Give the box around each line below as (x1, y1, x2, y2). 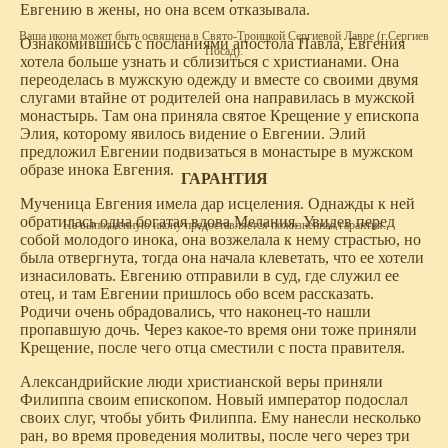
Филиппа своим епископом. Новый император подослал (20, 391, 408, 409)
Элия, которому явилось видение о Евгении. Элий (20, 125, 366, 143)
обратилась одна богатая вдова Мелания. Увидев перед (20, 213, 395, 231)
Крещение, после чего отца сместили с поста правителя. (20, 339, 405, 357)
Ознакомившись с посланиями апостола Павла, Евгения (20, 35, 405, 53)
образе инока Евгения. (20, 161, 174, 179)
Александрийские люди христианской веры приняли (20, 373, 383, 391)
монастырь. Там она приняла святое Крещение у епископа (20, 107, 419, 125)
